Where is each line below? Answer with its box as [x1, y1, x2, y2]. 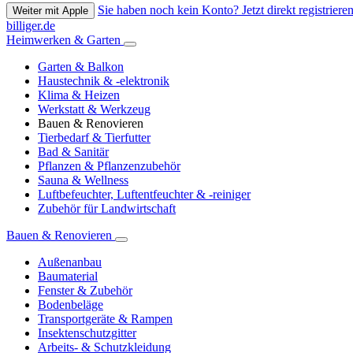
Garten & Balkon [38, 60, 124, 74]
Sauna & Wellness [38, 173, 128, 188]
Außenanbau [38, 255, 102, 269]
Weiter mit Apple [13, 5, 88, 17]
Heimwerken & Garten [6, 33, 124, 47]
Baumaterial [38, 269, 98, 284]
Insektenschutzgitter [38, 326, 136, 340]
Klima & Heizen [38, 88, 120, 102]
